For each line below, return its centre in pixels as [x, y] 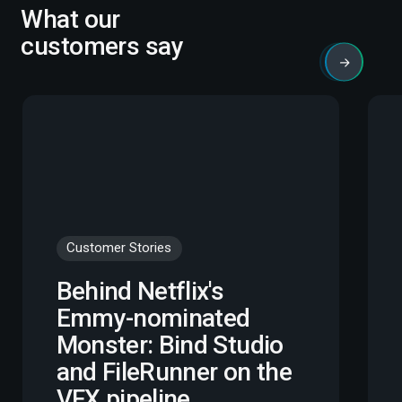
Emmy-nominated [153, 318]
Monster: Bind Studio [170, 345]
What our [70, 20]
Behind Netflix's [140, 291]
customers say [102, 47]
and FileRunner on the [174, 371]
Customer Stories [119, 248]
